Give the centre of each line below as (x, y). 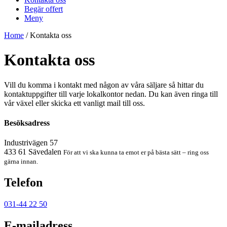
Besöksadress (27, 123)
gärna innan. (21, 162)
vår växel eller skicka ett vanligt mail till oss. (74, 103)
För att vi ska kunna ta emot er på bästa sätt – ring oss (136, 153)
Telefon (23, 183)
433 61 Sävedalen (34, 152)
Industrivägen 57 (31, 143)
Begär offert (44, 9)
